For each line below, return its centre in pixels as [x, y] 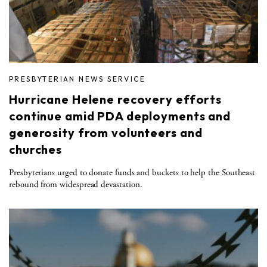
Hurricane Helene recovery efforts [116, 99]
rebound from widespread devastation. [76, 184]
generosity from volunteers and [106, 132]
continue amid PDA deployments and [120, 116]
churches [36, 149]
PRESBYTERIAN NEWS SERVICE [77, 79]
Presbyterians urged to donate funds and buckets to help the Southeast [132, 172]
